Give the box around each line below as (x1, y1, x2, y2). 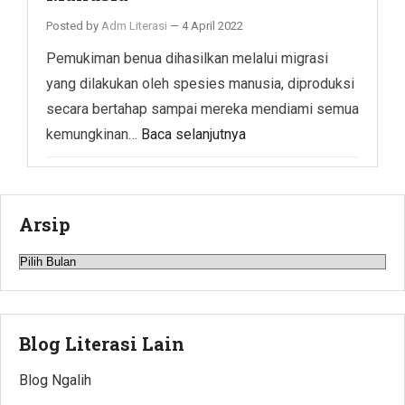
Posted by (46, 18, 101, 33)
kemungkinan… (46, 125, 141, 143)
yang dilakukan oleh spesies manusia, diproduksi (46, 74, 354, 92)
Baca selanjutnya (141, 125, 246, 143)
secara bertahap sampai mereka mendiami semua (46, 99, 359, 118)
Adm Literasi (101, 18, 167, 33)
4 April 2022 (182, 18, 243, 33)
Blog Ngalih (19, 371, 91, 389)
